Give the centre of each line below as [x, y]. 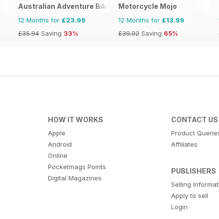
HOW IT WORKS [75, 120]
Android [60, 144]
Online [57, 156]
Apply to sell [190, 196]
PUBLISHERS [194, 171]
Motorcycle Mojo [148, 6]
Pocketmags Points [77, 167]
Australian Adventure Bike [64, 6]
